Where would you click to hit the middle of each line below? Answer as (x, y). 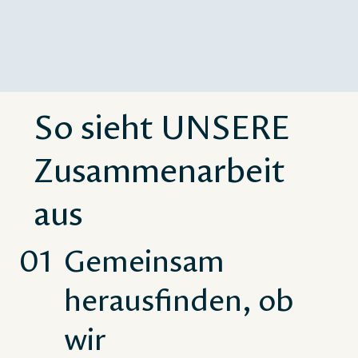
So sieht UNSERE (162, 127)
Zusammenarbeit (160, 170)
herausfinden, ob (179, 300)
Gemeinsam (145, 261)
